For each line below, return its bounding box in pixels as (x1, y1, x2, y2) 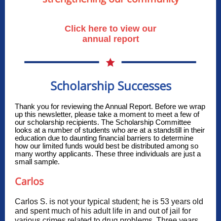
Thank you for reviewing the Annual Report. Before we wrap (15, 102, 205, 110)
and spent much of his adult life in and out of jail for (15, 207, 191, 215)
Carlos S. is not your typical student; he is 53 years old (15, 197, 203, 206)
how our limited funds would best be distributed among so (15, 142, 198, 150)
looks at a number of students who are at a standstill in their (15, 126, 205, 134)
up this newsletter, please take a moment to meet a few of (15, 110, 199, 118)
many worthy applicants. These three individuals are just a (15, 149, 201, 158)
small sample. (15, 157, 60, 166)
